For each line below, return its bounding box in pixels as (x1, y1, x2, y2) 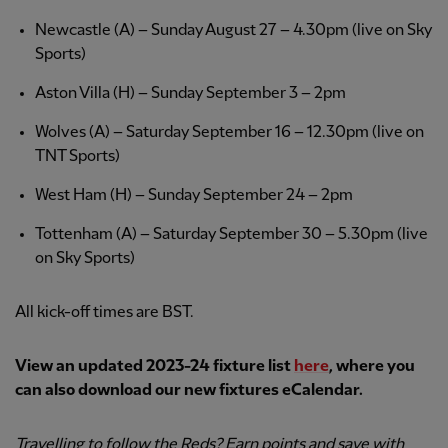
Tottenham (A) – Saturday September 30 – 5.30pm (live (35, 226, 428, 244)
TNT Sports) (35, 148, 120, 166)
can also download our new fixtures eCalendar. (15, 382, 363, 400)
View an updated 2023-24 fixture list (15, 358, 294, 376)
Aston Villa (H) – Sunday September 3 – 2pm (35, 85, 346, 103)
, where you (329, 358, 415, 376)
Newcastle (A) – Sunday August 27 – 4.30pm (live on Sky (35, 22, 432, 40)
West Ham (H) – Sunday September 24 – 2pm (35, 187, 353, 205)
